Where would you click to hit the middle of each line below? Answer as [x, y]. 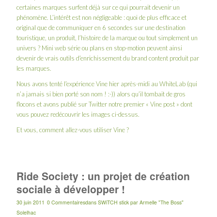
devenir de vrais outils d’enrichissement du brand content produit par [108, 58]
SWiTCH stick [113, 202]
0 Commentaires [66, 202]
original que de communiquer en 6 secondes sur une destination [101, 27]
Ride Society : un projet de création [103, 176]
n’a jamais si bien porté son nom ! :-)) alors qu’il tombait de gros [101, 94]
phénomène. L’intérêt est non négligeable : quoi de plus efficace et [101, 17]
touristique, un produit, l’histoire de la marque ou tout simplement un [107, 38]
